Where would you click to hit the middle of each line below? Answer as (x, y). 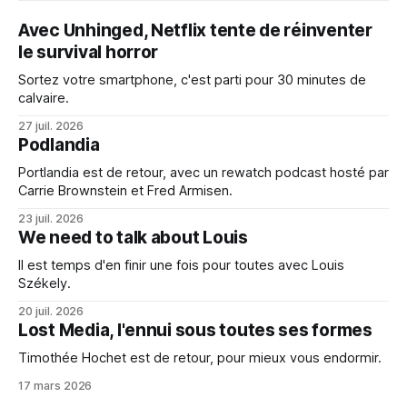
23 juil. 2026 (51, 218)
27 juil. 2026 (51, 125)
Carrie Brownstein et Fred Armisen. (125, 190)
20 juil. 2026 (51, 311)
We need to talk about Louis (133, 237)
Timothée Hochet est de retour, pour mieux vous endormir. (200, 357)
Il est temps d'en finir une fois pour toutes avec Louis (181, 265)
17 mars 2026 (55, 385)
